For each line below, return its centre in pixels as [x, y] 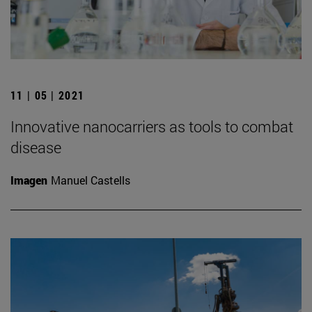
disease [36, 148]
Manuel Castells [91, 180]
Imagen [29, 180]
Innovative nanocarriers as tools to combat [152, 127]
